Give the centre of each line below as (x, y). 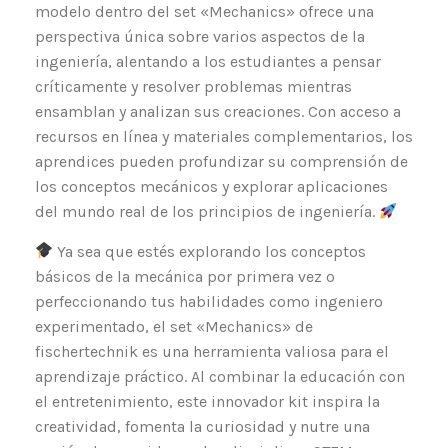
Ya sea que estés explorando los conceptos (210, 251)
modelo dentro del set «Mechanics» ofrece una (204, 12)
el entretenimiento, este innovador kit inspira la (207, 401)
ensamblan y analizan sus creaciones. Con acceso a (218, 112)
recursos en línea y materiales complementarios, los (224, 137)
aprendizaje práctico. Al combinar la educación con (220, 376)
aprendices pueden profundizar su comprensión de (221, 162)
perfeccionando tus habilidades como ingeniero (209, 301)
